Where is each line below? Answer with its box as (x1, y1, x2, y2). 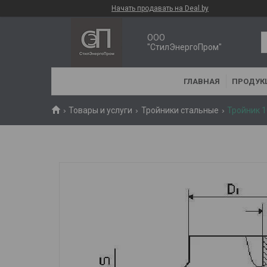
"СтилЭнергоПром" (147, 42, 222, 52)
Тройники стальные (141, 105, 219, 115)
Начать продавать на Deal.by (111, 4, 209, 13)
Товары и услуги (69, 105, 133, 115)
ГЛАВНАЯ (183, 77, 220, 86)
